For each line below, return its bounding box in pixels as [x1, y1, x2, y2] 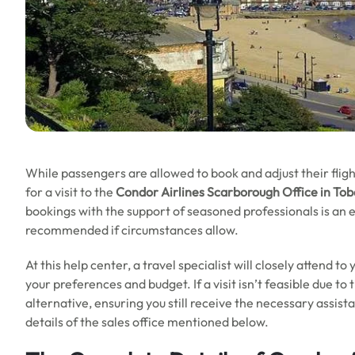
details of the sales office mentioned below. [25, 314, 269, 330]
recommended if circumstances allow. [25, 222, 239, 238]
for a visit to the [25, 184, 116, 200]
